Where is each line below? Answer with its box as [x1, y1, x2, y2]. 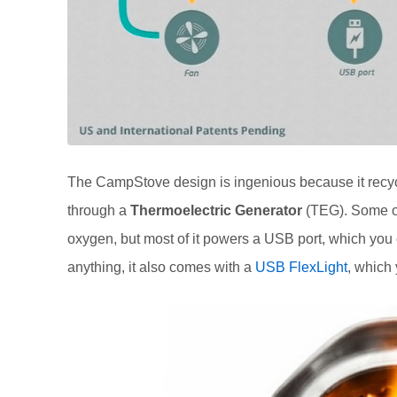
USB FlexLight [255, 259, 347, 275]
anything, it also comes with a [67, 259, 255, 275]
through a [67, 202, 130, 218]
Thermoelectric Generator [130, 202, 302, 218]
